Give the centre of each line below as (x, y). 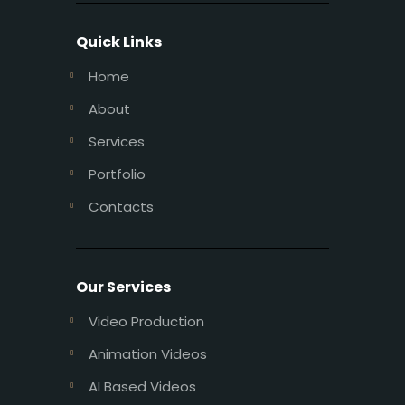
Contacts (121, 207)
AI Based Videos (142, 387)
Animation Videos (147, 354)
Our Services (123, 287)
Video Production (146, 322)
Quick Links (119, 42)
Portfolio (117, 174)
